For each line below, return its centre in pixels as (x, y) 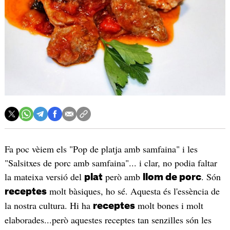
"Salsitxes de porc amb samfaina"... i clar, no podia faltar (111, 163)
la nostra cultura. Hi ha (49, 206)
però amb (122, 177)
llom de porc (172, 177)
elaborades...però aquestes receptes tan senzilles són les (108, 220)
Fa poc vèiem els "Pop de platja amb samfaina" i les (101, 149)
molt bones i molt (169, 206)
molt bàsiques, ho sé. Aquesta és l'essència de (133, 191)
